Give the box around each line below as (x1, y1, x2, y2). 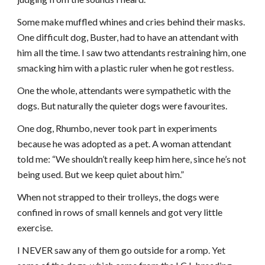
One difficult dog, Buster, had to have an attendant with (17, 31, 239, 43)
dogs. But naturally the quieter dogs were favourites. (17, 100, 228, 111)
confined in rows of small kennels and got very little (17, 206, 223, 218)
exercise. (17, 222, 53, 233)
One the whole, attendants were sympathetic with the (17, 85, 231, 96)
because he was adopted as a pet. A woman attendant (17, 138, 232, 149)
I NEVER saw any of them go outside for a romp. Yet (17, 244, 226, 256)
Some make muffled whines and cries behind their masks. (17, 16, 245, 27)
